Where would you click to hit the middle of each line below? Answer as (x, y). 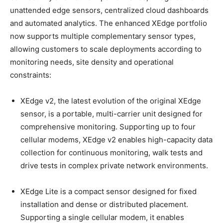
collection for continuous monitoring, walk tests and (111, 152)
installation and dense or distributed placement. (104, 204)
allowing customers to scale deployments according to (106, 49)
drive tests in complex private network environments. (114, 165)
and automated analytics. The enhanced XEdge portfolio (109, 23)
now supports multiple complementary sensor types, (103, 36)
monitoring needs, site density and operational (92, 62)
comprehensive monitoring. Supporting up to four (108, 126)
